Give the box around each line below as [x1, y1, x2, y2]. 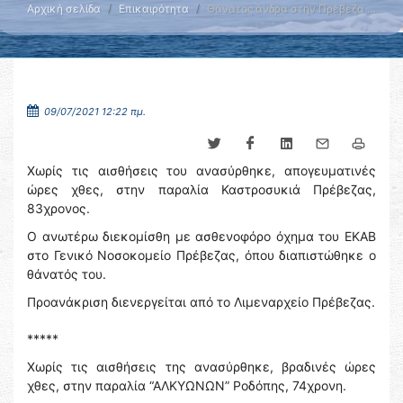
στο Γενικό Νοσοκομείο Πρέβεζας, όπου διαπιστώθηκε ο [27, 247, 376, 263]
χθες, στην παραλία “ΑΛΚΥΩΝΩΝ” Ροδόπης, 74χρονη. [27, 378, 346, 393]
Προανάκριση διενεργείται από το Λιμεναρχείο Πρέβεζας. [27, 294, 375, 309]
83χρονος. [27, 201, 90, 216]
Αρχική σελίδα [27, 2, 101, 15]
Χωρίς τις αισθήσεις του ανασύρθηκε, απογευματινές [27, 163, 376, 178]
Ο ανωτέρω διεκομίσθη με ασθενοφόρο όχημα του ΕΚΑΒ [27, 228, 376, 244]
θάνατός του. [27, 266, 106, 282]
